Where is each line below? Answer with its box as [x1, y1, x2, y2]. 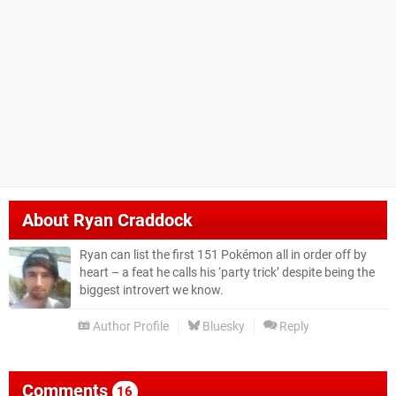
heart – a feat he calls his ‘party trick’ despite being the [80, 265, 375, 281]
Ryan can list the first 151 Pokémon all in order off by [80, 247, 367, 263]
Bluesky [200, 319, 245, 335]
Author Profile [90, 319, 169, 335]
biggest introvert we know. [80, 283, 224, 299]
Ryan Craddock [73, 209, 193, 232]
